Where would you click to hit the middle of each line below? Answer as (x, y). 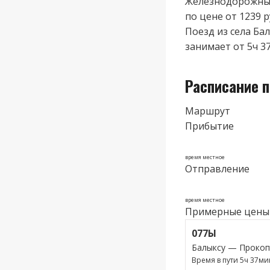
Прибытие (209, 126)
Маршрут (208, 111)
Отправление (217, 168)
